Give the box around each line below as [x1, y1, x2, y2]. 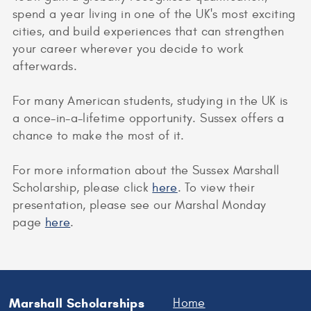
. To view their [177, 180, 255, 196]
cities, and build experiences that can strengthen [12, 24, 285, 40]
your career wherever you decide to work [12, 42, 244, 57]
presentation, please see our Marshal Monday [12, 198, 267, 213]
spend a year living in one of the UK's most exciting [12, 7, 296, 22]
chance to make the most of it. [12, 128, 185, 144]
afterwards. [12, 59, 77, 74]
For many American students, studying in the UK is [12, 94, 288, 109]
